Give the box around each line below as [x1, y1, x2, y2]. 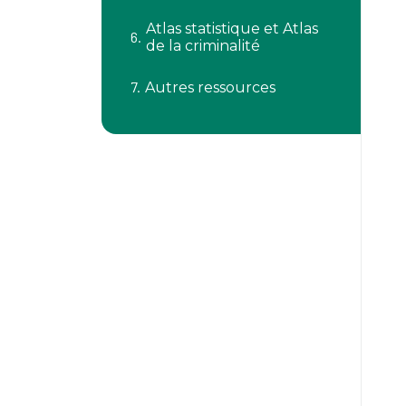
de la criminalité [146, 37, 260, 54]
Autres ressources [145, 78, 275, 96]
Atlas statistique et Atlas [146, 20, 318, 37]
